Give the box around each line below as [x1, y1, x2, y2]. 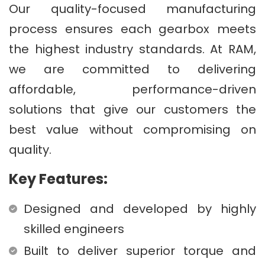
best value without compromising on [9, 121, 256, 138]
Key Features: [9, 169, 108, 189]
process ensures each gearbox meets [9, 20, 256, 37]
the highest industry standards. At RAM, [9, 40, 256, 57]
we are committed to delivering [9, 60, 256, 77]
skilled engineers [24, 220, 124, 237]
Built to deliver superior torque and [24, 242, 256, 259]
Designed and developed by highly [24, 200, 256, 217]
